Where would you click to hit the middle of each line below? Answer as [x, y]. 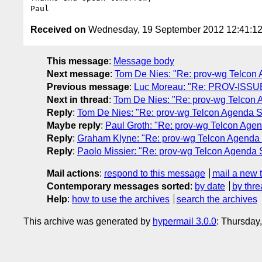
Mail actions [73, 173]
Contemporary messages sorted [118, 186]
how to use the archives [121, 199]
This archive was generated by [88, 221]
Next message [78, 74]
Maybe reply [74, 125]
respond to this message [155, 173]
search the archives [217, 199]
